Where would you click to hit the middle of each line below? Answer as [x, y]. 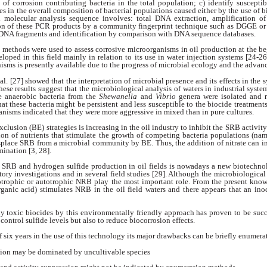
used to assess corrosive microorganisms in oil [125, 49]
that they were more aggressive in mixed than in [133, 111]
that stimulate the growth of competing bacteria [131, 135]
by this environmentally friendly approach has [133, 213]
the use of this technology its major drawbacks [117, 236]
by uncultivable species [112, 252]
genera [191, 96]
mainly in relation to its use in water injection [141, 57]
